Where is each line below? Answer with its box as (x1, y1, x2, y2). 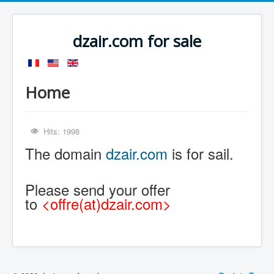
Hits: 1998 (43, 125, 80, 137)
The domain (25, 143, 106, 164)
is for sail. (168, 143, 238, 164)
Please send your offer (25, 179, 170, 200)
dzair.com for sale (73, 31, 201, 52)
